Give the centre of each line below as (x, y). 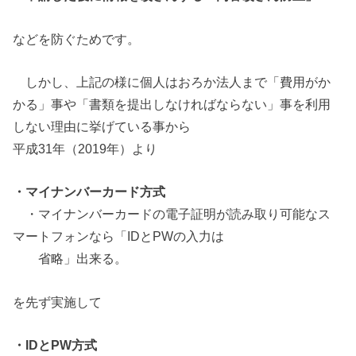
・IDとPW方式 (55, 345)
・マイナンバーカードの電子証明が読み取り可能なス (172, 214)
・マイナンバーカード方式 (89, 192)
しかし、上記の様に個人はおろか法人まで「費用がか (172, 82)
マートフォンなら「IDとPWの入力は (119, 236)
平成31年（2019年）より (85, 149)
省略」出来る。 (70, 259)
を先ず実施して (58, 302)
